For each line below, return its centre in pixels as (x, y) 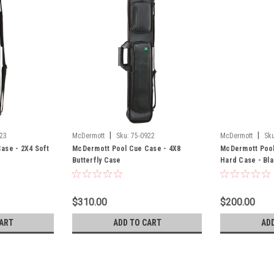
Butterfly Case (97, 160)
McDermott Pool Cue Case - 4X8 (127, 148)
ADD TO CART (137, 222)
